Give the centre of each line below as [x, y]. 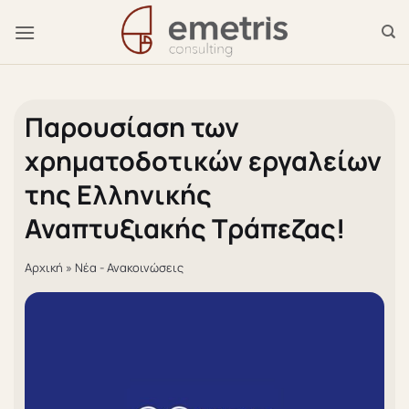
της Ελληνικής [118, 194]
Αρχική [44, 268]
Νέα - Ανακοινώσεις [129, 268]
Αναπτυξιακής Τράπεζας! [185, 228]
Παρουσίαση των [132, 127]
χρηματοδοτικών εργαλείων [203, 161]
